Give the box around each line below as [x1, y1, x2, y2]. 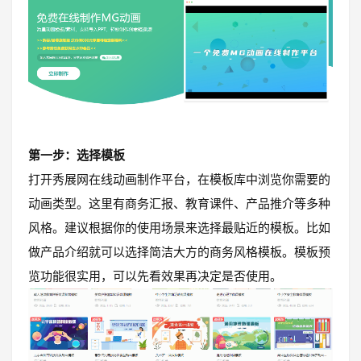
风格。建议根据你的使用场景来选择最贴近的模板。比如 [28, 220, 330, 236]
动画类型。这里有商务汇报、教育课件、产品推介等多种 [28, 196, 330, 212]
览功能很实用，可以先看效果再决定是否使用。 [28, 268, 282, 284]
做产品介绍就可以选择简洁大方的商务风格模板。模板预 [28, 244, 330, 260]
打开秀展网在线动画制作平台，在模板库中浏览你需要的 [28, 172, 330, 188]
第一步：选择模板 [28, 147, 125, 164]
